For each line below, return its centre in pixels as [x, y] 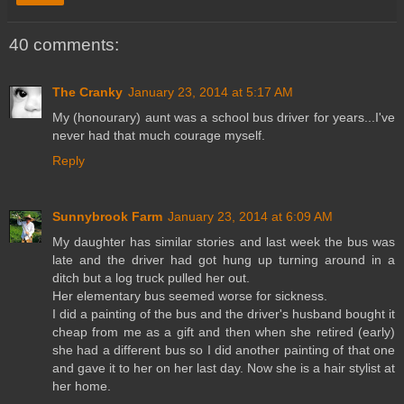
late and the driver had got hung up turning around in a [224, 259]
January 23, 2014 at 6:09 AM [250, 216]
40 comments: [64, 45]
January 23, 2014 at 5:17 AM [211, 92]
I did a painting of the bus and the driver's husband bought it [224, 313]
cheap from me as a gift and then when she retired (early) [224, 331]
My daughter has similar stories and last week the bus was [224, 241]
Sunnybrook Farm [107, 216]
